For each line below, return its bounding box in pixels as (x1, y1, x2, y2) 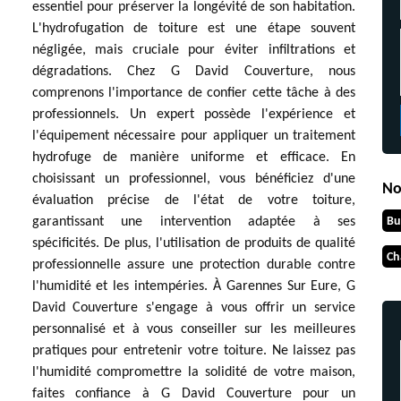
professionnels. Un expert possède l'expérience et (31, 107, 356, 122)
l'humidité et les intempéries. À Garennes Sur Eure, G (31, 279, 356, 294)
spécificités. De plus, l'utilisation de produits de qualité (31, 236, 356, 251)
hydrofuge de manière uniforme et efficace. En (31, 150, 356, 165)
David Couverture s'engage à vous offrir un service (31, 301, 356, 315)
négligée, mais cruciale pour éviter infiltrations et (31, 43, 356, 57)
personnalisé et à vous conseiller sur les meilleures (31, 322, 356, 337)
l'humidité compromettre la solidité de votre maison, (31, 365, 356, 380)
